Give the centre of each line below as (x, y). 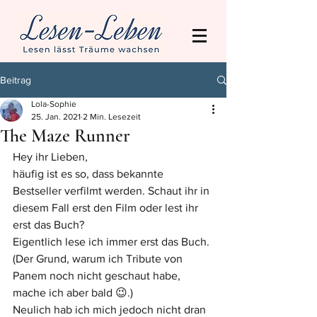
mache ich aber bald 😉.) (73, 293)
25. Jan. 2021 (56, 117)
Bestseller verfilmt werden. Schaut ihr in (113, 191)
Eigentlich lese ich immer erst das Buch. (113, 242)
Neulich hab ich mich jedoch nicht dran (111, 310)
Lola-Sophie (54, 104)
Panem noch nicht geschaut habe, (98, 276)
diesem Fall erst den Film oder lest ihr (107, 208)
